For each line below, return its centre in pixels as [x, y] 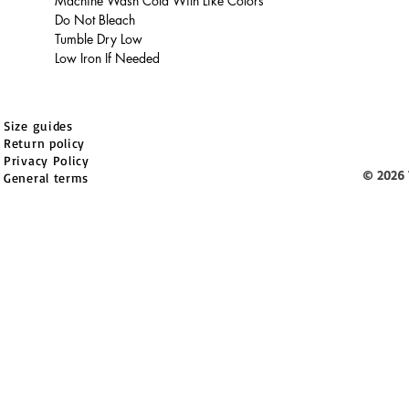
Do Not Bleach [95, 20]
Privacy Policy [47, 160]
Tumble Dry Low [99, 39]
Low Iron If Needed [107, 58]
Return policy [45, 143]
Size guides [38, 126]
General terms [47, 178]
